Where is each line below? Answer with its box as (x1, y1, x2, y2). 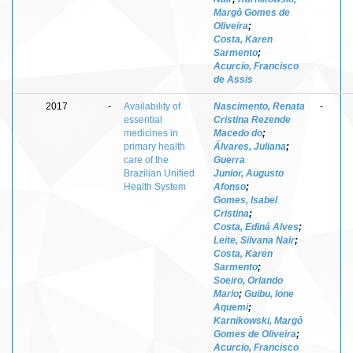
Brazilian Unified (124, 167, 195, 179)
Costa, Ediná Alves (214, 221, 299, 232)
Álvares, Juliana (214, 140, 286, 152)
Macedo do (214, 127, 262, 139)
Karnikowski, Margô (214, 314, 303, 326)
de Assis (214, 73, 253, 85)
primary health (124, 140, 185, 152)
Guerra (214, 154, 245, 165)
